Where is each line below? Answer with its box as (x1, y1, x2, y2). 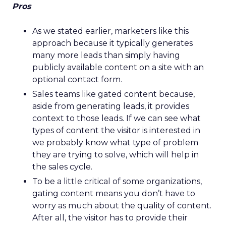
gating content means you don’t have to (32, 189, 195, 198)
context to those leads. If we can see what (32, 114, 201, 123)
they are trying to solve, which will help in (32, 150, 199, 159)
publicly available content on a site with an (32, 63, 204, 72)
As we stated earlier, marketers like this (32, 26, 189, 36)
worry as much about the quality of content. (32, 201, 211, 210)
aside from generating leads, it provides (32, 101, 189, 111)
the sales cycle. (32, 162, 92, 172)
